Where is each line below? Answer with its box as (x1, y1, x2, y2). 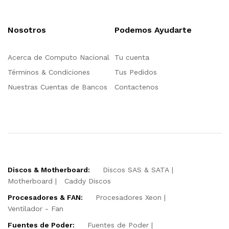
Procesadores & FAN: (8, 193, 83, 201)
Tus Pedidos (114, 67, 157, 76)
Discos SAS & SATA (103, 165, 169, 174)
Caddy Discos (64, 176, 111, 185)
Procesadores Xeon (96, 193, 162, 201)
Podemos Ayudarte (114, 25, 192, 35)
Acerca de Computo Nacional (8, 53, 109, 61)
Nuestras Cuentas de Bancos (8, 82, 107, 91)
